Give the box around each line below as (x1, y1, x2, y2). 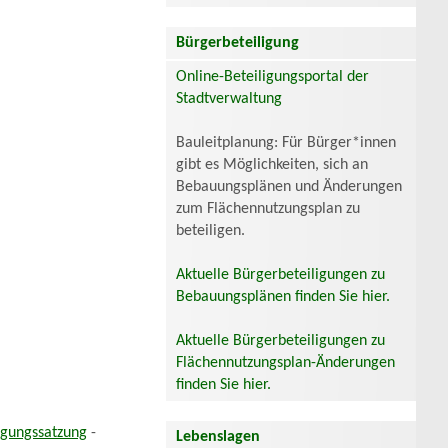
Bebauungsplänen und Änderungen (176, 178, 402, 195)
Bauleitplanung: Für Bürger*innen (176, 134, 396, 151)
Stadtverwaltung (176, 90, 282, 107)
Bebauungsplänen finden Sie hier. (176, 288, 390, 305)
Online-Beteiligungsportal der (176, 68, 369, 85)
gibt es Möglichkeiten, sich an (176, 156, 368, 173)
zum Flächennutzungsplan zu (176, 200, 360, 217)
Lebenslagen (176, 428, 260, 445)
